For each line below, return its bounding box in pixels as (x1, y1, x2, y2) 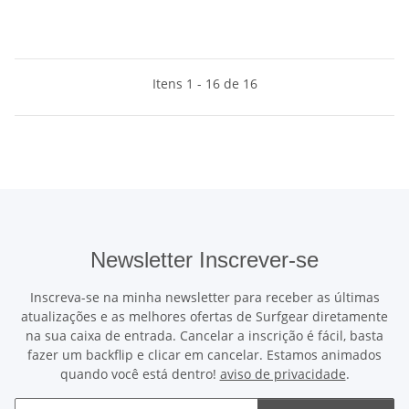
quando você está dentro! (59, 364, 220, 383)
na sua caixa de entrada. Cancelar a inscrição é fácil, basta (26, 326, 383, 344)
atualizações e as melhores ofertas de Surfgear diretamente (21, 307, 388, 325)
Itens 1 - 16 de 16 (152, 74, 257, 92)
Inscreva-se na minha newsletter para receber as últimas (29, 288, 380, 306)
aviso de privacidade (219, 364, 346, 383)
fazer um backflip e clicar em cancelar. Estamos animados (27, 345, 382, 363)
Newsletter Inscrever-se (90, 246, 319, 272)
